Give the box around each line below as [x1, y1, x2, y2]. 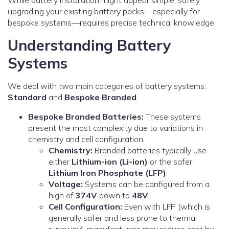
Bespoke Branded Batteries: [28, 111, 144, 122]
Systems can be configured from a [83, 179, 210, 190]
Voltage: [49, 179, 83, 190]
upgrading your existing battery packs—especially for [8, 6, 200, 17]
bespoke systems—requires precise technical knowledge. [8, 17, 216, 28]
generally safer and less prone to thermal [49, 213, 197, 223]
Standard [8, 92, 47, 103]
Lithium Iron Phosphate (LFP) [49, 168, 166, 178]
